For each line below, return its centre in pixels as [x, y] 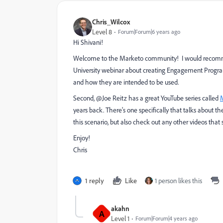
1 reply [95, 180]
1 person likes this [178, 181]
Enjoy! [82, 138]
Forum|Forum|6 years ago [149, 32]
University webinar [99, 70]
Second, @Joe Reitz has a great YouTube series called [147, 98]
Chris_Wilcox [111, 22]
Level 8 [102, 32]
